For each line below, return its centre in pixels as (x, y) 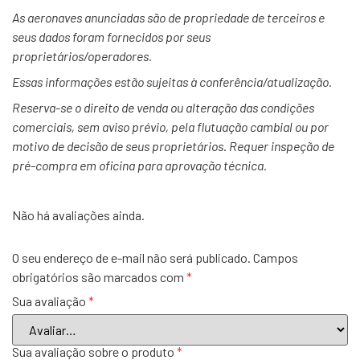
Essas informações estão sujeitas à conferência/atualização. (172, 81)
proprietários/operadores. (82, 55)
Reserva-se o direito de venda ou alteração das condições (163, 107)
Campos (276, 258)
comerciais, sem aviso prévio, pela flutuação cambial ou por (170, 126)
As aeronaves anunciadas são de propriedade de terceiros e (168, 17)
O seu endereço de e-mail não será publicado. (131, 258)
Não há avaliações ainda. (78, 215)
